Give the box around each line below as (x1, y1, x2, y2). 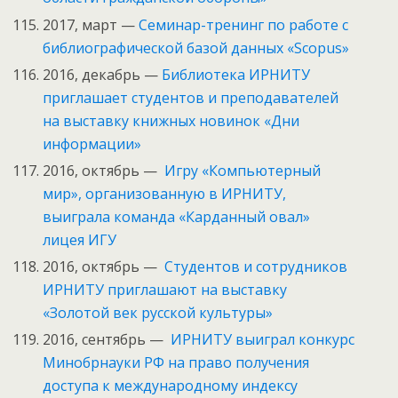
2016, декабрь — (43, 64, 163, 84)
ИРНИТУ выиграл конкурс (171, 330, 355, 350)
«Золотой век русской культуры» (43, 303, 274, 323)
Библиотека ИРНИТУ (162, 64, 311, 84)
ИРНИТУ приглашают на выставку (43, 280, 288, 300)
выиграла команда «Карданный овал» (43, 206, 311, 227)
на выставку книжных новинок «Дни (43, 110, 300, 131)
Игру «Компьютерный (164, 160, 322, 180)
